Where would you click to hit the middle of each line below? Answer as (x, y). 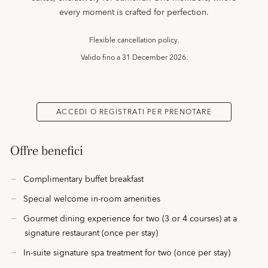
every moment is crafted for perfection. (134, 13)
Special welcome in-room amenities (92, 199)
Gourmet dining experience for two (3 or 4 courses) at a (130, 219)
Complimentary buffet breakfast (83, 179)
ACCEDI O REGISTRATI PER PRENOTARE (134, 112)
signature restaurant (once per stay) (91, 233)
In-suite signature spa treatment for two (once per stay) (127, 253)
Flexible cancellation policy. (134, 40)
